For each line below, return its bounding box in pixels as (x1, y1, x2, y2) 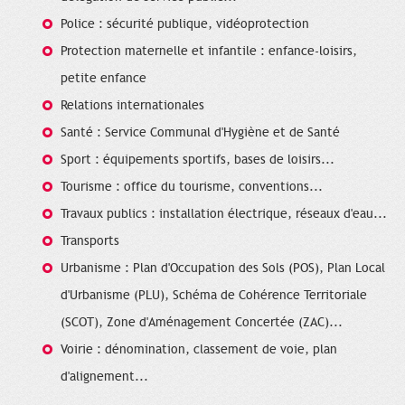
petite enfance (61, 70, 146, 86)
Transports (61, 232, 119, 249)
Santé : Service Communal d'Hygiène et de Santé (61, 124, 340, 140)
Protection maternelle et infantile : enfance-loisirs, (61, 42, 357, 59)
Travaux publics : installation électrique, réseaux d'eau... (61, 205, 387, 221)
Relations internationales (61, 97, 204, 113)
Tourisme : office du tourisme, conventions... (61, 178, 323, 194)
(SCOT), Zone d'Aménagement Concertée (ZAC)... (61, 314, 343, 330)
